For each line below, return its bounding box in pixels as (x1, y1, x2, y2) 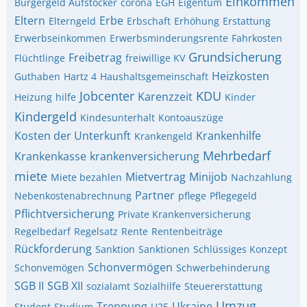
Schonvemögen (14, 261, 84, 274)
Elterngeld (49, 14, 96, 27)
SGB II (14, 278, 44, 293)
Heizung (14, 90, 52, 103)
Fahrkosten (232, 32, 282, 45)
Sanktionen (138, 243, 190, 256)
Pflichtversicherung (14, 206, 114, 221)
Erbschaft (127, 14, 171, 27)
